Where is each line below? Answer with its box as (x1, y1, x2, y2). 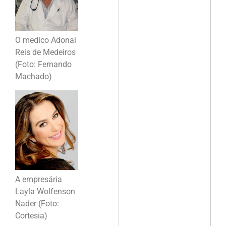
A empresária (15, 175, 62, 185)
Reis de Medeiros (15, 47, 76, 58)
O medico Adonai (15, 35, 76, 45)
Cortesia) (15, 211, 47, 221)
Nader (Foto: (15, 199, 59, 209)
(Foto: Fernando (15, 60, 72, 70)
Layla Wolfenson (15, 187, 75, 197)
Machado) (15, 72, 52, 82)
